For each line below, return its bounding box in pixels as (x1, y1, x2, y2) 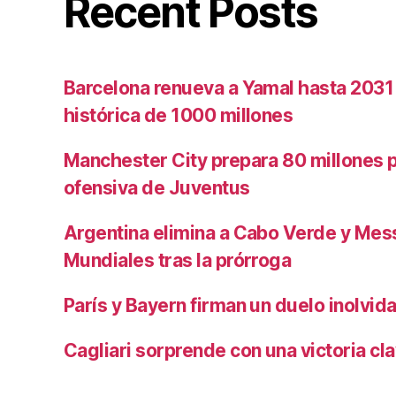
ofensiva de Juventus (64, 177, 250, 200)
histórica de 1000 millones (64, 104, 293, 127)
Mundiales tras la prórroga (64, 249, 292, 272)
